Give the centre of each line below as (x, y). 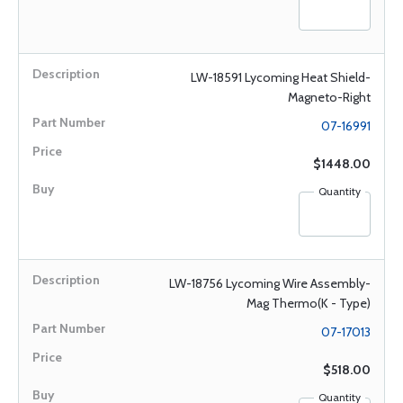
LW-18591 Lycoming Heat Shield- (281, 77)
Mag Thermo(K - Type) (309, 303)
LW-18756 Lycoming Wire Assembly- (270, 283)
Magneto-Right (329, 97)
